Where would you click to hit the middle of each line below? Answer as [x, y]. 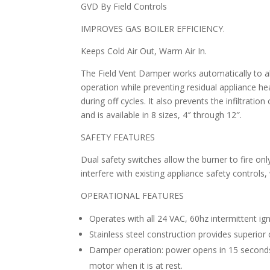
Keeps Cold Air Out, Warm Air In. [144, 51]
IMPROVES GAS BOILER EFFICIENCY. [153, 29]
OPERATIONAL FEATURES [133, 196]
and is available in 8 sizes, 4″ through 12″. [162, 115]
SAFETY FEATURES [118, 137]
